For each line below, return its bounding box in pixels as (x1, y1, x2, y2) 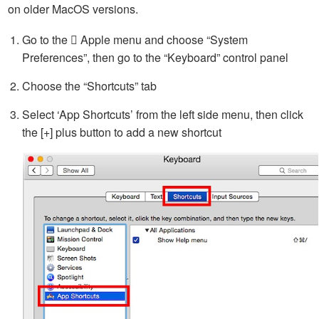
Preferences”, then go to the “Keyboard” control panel (22, 49, 288, 66)
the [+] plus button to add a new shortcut (22, 124, 221, 140)
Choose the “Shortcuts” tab (22, 78, 157, 94)
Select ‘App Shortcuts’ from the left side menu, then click (22, 106, 303, 122)
